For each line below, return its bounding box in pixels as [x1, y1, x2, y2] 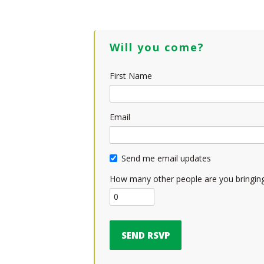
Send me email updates [121, 153, 211, 164]
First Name [110, 70, 152, 81]
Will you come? [110, 40, 204, 54]
